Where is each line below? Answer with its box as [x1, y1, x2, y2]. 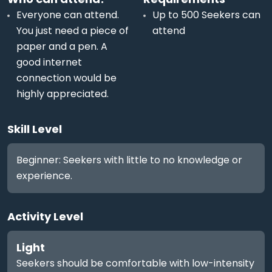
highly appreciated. [16, 87, 109, 101]
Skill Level [7, 121, 62, 137]
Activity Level [7, 209, 83, 224]
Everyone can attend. [16, 8, 119, 22]
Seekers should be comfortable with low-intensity [16, 256, 254, 270]
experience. [16, 169, 72, 183]
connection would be [16, 71, 117, 85]
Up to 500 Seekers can [152, 8, 260, 22]
